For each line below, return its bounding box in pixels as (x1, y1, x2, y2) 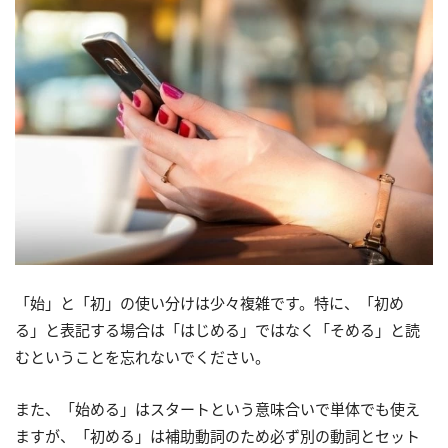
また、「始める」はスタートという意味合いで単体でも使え (15, 399, 420, 420)
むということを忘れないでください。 (15, 347, 270, 368)
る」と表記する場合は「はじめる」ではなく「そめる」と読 (15, 320, 420, 341)
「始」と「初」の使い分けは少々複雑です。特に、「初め (15, 293, 404, 314)
